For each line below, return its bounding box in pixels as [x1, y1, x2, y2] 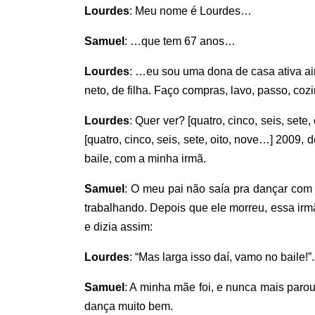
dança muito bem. [84, 300, 173, 312]
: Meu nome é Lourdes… [129, 4, 252, 17]
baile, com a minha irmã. [84, 152, 206, 165]
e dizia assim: [84, 220, 153, 233]
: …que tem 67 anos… [124, 34, 236, 47]
